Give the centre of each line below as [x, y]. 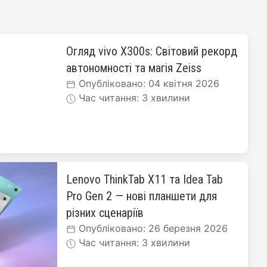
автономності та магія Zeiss [134, 68]
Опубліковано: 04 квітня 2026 [148, 83]
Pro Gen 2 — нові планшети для [142, 196]
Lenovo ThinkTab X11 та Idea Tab [145, 179]
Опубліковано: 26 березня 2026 [152, 228]
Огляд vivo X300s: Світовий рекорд [152, 51]
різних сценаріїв [105, 213]
